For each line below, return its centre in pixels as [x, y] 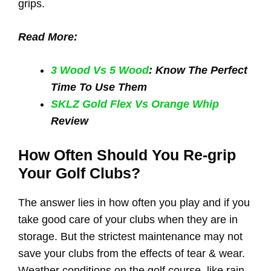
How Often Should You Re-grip [127, 155]
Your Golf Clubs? [79, 173]
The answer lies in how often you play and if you [134, 203]
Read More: [48, 37]
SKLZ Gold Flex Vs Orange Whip [135, 104]
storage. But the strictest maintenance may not [130, 237]
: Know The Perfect [198, 70]
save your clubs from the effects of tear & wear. [132, 254]
